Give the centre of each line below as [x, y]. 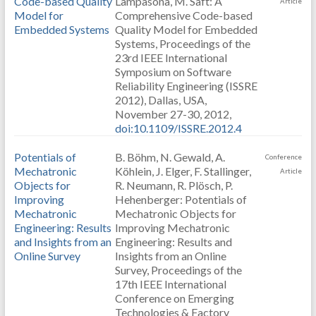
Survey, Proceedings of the [178, 270]
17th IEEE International [170, 284]
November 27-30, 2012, [173, 114]
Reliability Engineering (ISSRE [186, 86]
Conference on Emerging [174, 298]
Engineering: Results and [173, 242]
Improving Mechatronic [172, 227]
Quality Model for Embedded [186, 29]
